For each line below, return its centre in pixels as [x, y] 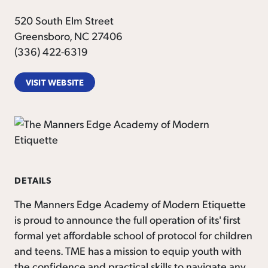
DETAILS [33, 180]
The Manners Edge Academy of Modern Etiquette [130, 204]
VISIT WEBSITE [55, 82]
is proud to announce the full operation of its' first [127, 220]
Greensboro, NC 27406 [68, 36]
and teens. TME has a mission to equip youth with [128, 251]
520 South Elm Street [64, 20]
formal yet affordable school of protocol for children [133, 235]
